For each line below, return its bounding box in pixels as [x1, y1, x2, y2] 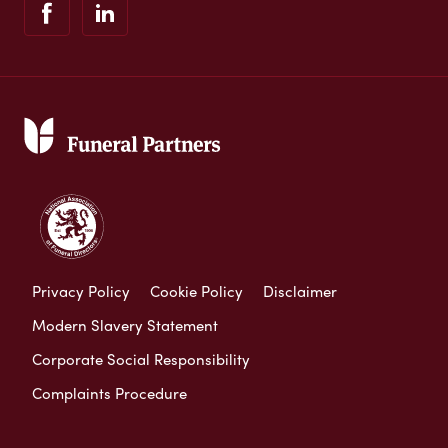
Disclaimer [263, 280, 337, 303]
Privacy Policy [32, 280, 130, 303]
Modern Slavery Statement [32, 314, 218, 337]
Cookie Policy [150, 280, 243, 303]
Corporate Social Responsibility [32, 348, 250, 371]
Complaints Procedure [32, 382, 187, 405]
